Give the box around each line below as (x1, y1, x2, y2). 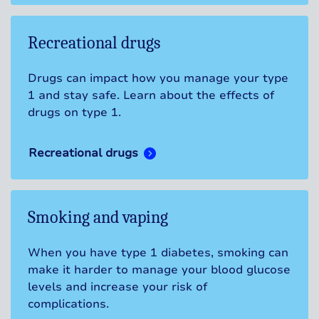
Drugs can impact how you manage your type (28, 70, 288, 87)
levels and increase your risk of (28, 279, 207, 296)
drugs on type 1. (28, 105, 121, 121)
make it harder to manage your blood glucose (28, 262, 291, 278)
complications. (28, 296, 109, 313)
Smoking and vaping (28, 207, 168, 228)
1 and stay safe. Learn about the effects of (28, 88, 274, 104)
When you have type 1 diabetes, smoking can (28, 245, 288, 261)
